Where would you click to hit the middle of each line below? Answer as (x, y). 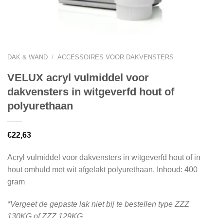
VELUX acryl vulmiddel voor (78, 78)
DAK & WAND (27, 57)
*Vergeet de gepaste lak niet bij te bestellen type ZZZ (98, 204)
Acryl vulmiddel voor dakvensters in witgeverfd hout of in (104, 157)
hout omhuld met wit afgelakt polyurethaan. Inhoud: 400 (102, 169)
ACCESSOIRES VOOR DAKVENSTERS (115, 57)
